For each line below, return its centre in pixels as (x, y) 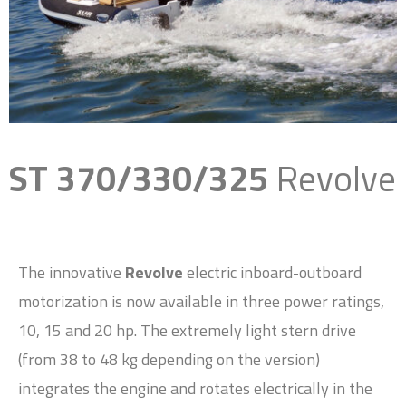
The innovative (72, 272)
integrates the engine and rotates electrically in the (195, 388)
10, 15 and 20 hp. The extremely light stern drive (187, 330)
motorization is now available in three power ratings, (201, 301)
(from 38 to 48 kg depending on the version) (169, 359)
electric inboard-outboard (272, 272)
